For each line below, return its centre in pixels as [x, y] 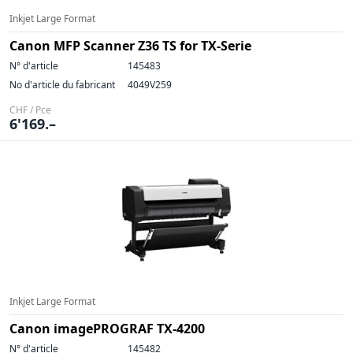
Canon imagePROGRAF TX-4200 [107, 329]
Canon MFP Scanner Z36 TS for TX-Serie [130, 46]
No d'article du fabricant [62, 85]
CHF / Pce [30, 110]
